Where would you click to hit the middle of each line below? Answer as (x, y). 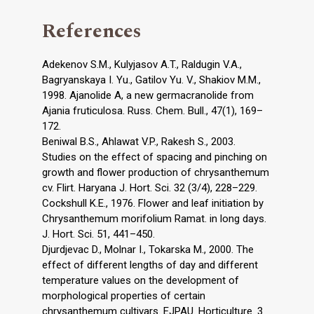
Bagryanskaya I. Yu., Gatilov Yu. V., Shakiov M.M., (151, 80)
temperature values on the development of (141, 280)
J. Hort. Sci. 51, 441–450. (98, 234)
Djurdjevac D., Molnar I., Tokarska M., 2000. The (148, 249)
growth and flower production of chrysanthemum (156, 172)
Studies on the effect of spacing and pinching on (155, 157)
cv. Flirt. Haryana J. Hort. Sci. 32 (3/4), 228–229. (150, 187)
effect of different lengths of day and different (150, 265)
